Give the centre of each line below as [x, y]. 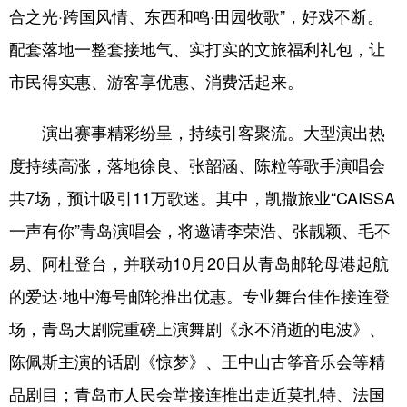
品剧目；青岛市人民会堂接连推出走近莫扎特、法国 [197, 393]
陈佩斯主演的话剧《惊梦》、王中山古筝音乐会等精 [197, 361]
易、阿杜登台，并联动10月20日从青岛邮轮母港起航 [199, 263]
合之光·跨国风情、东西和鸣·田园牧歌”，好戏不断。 [196, 15]
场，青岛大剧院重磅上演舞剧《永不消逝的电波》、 [197, 328]
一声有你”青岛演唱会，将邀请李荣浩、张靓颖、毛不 [200, 230]
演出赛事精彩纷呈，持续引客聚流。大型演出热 [197, 132]
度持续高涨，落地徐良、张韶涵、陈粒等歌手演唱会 [197, 164]
